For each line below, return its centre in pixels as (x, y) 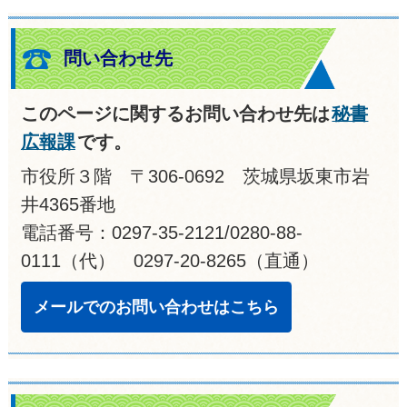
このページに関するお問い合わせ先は (175, 113)
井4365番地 (68, 204)
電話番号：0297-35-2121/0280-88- (161, 232)
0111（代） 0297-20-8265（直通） (169, 260)
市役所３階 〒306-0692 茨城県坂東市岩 (195, 176)
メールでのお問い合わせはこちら (156, 307)
